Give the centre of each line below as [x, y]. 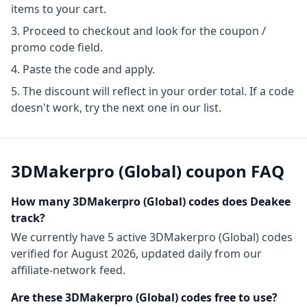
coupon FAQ [233, 171]
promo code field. [57, 47]
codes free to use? [228, 297]
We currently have [59, 237]
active [132, 237]
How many [42, 201]
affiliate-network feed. [68, 270]
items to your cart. [59, 9]
